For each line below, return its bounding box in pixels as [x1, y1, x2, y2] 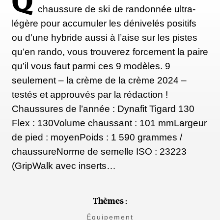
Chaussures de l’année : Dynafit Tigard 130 [12, 104, 194, 114]
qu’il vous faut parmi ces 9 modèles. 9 [12, 61, 170, 72]
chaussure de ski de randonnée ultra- [38, 4, 195, 15]
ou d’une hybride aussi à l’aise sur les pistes [12, 32, 197, 43]
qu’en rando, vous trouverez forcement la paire [12, 47, 208, 57]
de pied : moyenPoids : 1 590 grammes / [12, 132, 182, 143]
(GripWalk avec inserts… [12, 161, 116, 171]
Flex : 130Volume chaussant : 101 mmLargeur [12, 118, 207, 129]
